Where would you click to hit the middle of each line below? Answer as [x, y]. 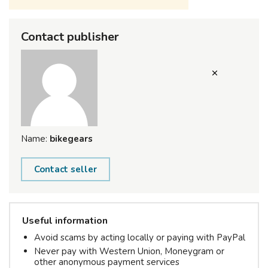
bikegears [70, 138]
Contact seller [66, 169]
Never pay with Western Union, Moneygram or [129, 251]
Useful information [65, 220]
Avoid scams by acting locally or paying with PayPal [140, 237]
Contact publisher [70, 36]
